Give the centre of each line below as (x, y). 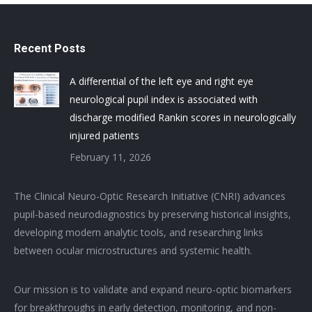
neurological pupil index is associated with (164, 99)
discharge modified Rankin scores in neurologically (183, 117)
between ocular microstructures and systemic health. (133, 250)
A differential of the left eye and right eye (162, 81)
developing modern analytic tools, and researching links (139, 232)
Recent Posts (50, 48)
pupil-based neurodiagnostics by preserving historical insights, (153, 214)
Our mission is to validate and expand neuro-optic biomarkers (153, 289)
